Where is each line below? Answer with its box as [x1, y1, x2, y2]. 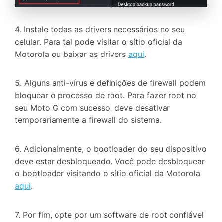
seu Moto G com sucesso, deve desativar [15, 103, 170, 113]
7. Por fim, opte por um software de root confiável [15, 209, 204, 220]
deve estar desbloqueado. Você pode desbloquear [15, 156, 205, 166]
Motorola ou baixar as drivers [15, 49, 128, 59]
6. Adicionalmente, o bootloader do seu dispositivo [15, 144, 207, 154]
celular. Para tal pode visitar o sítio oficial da [15, 37, 182, 47]
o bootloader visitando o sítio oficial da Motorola [15, 168, 200, 178]
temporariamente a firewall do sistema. [15, 115, 162, 125]
